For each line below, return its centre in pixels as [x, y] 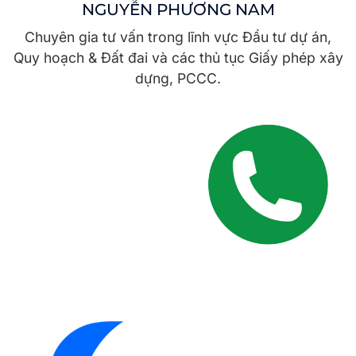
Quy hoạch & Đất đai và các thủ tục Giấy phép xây [178, 57]
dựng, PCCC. [178, 78]
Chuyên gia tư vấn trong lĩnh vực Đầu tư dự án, [178, 37]
